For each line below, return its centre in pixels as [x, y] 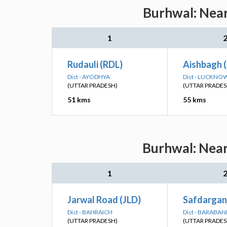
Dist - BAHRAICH [90, 212]
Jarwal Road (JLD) [104, 200]
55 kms [195, 100]
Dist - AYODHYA [89, 77]
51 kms [79, 100]
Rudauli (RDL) [95, 64]
